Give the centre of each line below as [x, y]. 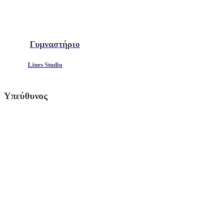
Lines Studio [45, 65]
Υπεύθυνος [26, 96]
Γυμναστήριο [55, 44]
